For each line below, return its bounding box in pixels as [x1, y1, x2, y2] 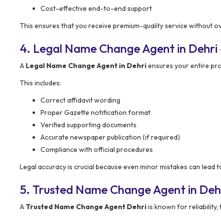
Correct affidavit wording [40, 95, 120, 105]
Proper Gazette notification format [40, 108, 150, 117]
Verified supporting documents [40, 120, 137, 129]
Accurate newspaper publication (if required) [40, 132, 180, 142]
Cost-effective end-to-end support [40, 3, 152, 13]
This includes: [20, 78, 61, 87]
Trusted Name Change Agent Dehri [26, 202, 147, 211]
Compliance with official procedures [40, 145, 153, 154]
